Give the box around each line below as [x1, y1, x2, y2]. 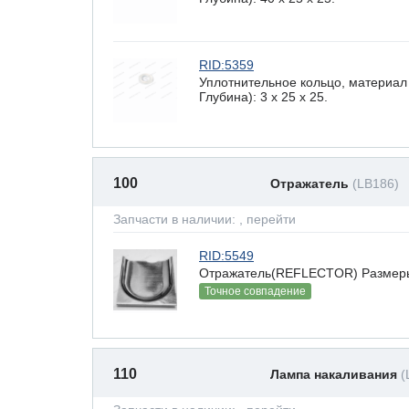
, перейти [239, 212, 296, 226]
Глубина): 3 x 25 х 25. [199, 89, 328, 104]
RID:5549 [199, 248, 254, 263]
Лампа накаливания [270, 367, 401, 382]
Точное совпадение [204, 285, 306, 298]
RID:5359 [199, 58, 254, 72]
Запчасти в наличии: [113, 212, 239, 226]
